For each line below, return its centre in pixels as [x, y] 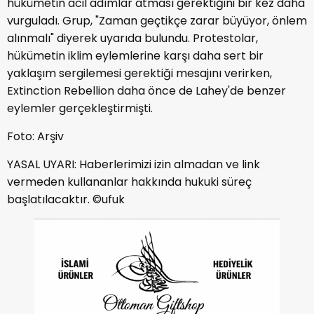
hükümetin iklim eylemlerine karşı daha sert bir [135, 56]
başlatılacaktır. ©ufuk [66, 200]
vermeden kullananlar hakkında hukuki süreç [129, 182]
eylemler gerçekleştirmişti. [80, 109]
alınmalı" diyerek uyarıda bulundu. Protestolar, [132, 39]
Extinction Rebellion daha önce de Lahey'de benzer [146, 91]
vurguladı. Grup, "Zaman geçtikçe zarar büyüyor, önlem [157, 21]
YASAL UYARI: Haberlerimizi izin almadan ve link [134, 165]
